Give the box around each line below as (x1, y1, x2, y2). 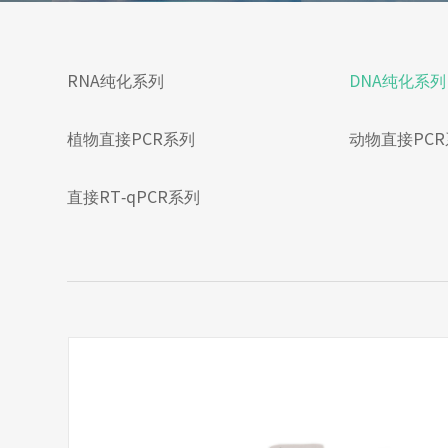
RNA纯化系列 (67, 73, 165, 89)
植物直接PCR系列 (67, 131, 196, 147)
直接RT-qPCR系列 (67, 189, 201, 205)
